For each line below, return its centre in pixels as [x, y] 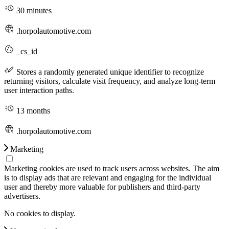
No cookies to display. [40, 213]
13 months [32, 110]
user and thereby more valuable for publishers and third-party [102, 187]
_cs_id [26, 51]
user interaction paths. [39, 90]
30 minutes [33, 10]
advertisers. [22, 196]
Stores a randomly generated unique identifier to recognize [109, 72]
